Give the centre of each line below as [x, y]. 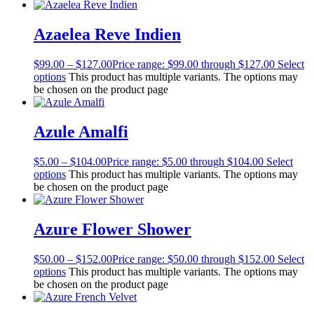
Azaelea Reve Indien [107, 35]
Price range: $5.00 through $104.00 [185, 161]
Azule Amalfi [81, 131]
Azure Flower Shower [112, 229]
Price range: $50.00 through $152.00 [193, 259]
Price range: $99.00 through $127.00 [193, 64]
